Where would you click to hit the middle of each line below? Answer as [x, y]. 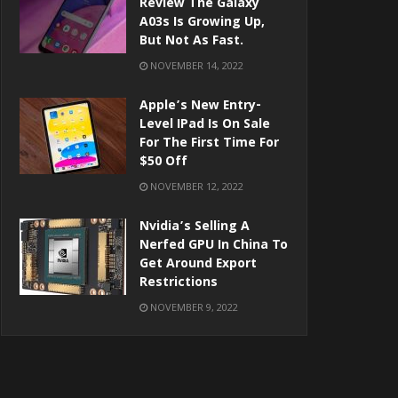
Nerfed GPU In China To [214, 247]
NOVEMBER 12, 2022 [195, 187]
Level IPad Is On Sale [205, 126]
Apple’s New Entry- [200, 107]
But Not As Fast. [191, 42]
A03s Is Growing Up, [202, 24]
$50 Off [163, 163]
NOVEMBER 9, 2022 [193, 307]
